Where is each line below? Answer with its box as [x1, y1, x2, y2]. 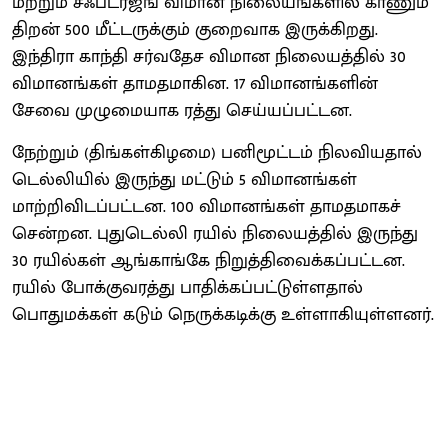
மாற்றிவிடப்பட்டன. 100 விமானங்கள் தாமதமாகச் [12, 191, 401, 222]
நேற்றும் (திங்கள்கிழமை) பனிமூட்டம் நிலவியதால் [12, 137, 422, 168]
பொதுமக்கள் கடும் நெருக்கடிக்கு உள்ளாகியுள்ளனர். [12, 299, 434, 330]
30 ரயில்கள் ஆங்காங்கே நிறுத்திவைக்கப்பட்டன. [12, 245, 405, 276]
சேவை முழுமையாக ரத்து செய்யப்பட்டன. [12, 95, 352, 126]
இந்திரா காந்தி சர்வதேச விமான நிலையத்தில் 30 [12, 41, 406, 72]
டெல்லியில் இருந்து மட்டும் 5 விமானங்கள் [12, 164, 357, 195]
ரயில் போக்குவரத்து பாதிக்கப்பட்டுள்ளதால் [12, 272, 363, 303]
